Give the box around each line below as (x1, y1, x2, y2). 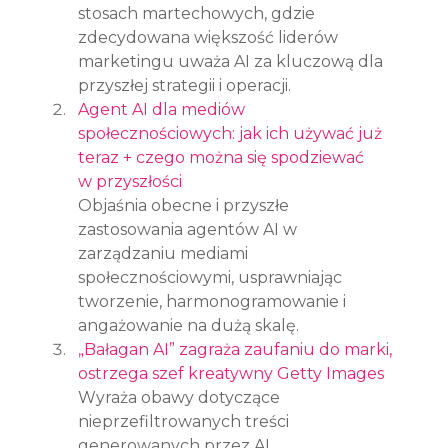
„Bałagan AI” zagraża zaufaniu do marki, (78, 339, 397, 359)
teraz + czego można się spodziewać (78, 147, 369, 167)
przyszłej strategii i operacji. (78, 75, 292, 95)
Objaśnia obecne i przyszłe (78, 195, 294, 215)
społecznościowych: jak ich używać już (78, 123, 387, 143)
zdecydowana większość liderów (78, 27, 343, 47)
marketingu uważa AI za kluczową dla (78, 51, 388, 71)
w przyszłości (78, 171, 183, 191)
